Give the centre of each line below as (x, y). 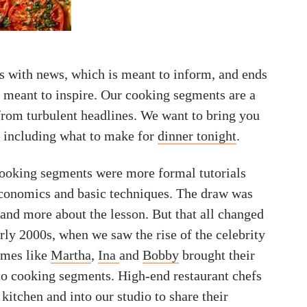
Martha (71, 255)
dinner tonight (197, 136)
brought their (217, 255)
